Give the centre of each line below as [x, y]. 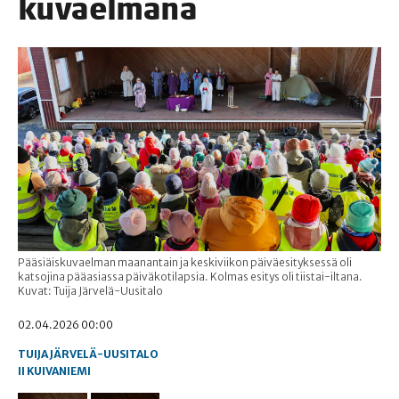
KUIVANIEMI [59, 371]
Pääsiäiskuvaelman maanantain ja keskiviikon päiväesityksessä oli [185, 263]
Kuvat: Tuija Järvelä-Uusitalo [90, 291]
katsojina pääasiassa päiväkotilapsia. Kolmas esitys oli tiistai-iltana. [190, 277]
